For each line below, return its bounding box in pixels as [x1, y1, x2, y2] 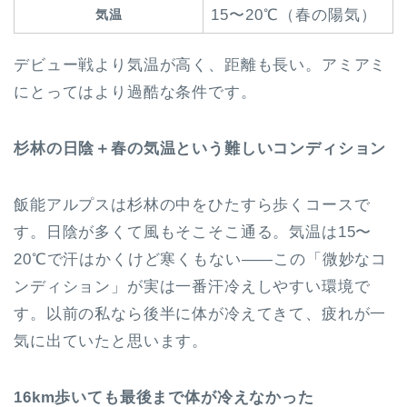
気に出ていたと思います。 [14, 333, 209, 351]
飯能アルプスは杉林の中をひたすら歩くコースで [14, 196, 371, 214]
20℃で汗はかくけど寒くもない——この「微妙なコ [14, 251, 388, 269]
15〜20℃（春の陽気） [211, 6, 377, 25]
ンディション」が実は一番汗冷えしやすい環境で [14, 278, 371, 296]
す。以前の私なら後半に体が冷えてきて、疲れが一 [14, 305, 387, 323]
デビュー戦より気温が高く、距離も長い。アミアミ [14, 56, 387, 74]
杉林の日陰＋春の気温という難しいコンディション [14, 140, 387, 158]
